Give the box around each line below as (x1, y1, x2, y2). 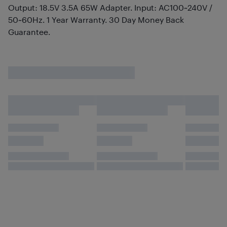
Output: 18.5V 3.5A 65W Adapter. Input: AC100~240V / (8, 3, 212, 12)
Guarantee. (8, 27, 50, 36)
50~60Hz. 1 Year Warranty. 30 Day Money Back (8, 15, 184, 24)
